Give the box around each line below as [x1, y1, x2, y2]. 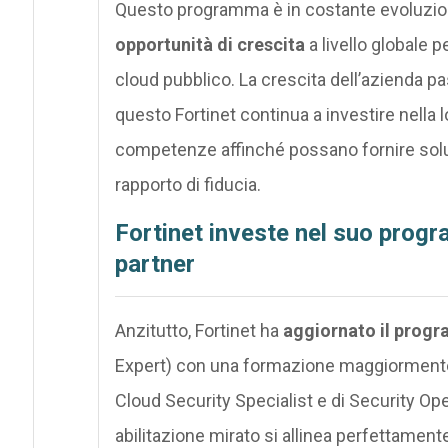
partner [114, 249, 195, 278]
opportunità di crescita [114, 33, 305, 55]
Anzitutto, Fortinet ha [114, 319, 283, 341]
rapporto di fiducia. [114, 173, 261, 195]
